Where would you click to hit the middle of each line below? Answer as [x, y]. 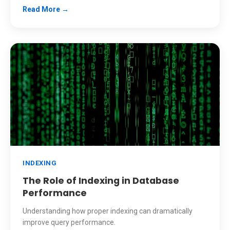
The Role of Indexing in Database [101, 181]
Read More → [46, 9]
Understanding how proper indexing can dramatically [108, 211]
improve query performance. [69, 222]
